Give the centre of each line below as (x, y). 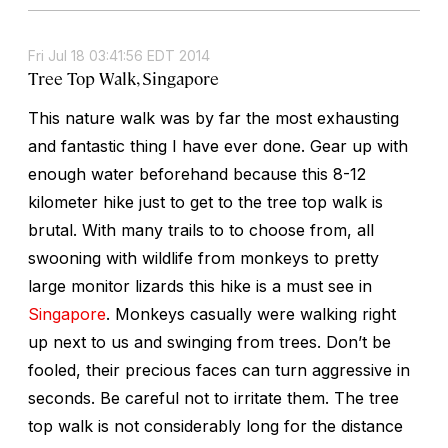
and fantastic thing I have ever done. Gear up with (218, 145)
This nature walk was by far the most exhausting (213, 117)
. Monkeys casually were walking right (251, 313)
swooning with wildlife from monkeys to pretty (203, 257)
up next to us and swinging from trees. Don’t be (209, 341)
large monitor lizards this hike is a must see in (200, 285)
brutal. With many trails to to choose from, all (201, 229)
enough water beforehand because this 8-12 (197, 173)
